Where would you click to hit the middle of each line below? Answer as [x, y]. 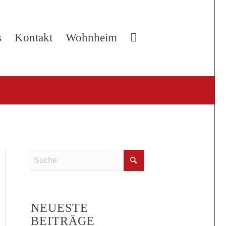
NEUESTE [60, 208]
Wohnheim [91, 38]
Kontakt [34, 38]
